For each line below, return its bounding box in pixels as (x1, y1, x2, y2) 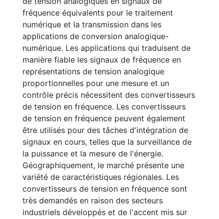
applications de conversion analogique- (22, 31, 169, 41)
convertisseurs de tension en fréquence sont (22, 184, 187, 194)
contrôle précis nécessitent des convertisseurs (22, 90, 195, 100)
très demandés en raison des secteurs (22, 196, 163, 205)
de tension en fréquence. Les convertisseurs (22, 102, 186, 111)
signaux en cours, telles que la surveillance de (22, 137, 192, 147)
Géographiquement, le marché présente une (22, 160, 184, 170)
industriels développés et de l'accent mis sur (22, 207, 187, 217)
